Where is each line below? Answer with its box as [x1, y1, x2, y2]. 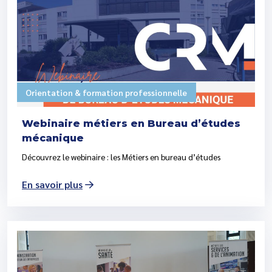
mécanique [22, 132, 84, 144]
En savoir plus [22, 178, 83, 191]
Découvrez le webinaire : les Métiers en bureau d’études [22, 151, 220, 163]
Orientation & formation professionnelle [25, 87, 188, 98]
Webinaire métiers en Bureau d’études [22, 118, 240, 130]
